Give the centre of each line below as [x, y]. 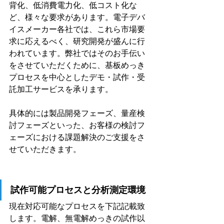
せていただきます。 [45, 149]
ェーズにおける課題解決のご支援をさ [77, 137]
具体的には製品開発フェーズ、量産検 [77, 113]
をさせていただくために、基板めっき [77, 65]
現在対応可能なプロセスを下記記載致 [77, 206]
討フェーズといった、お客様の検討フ [77, 125]
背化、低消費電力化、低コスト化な [73, 5]
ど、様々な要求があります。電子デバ [77, 17]
